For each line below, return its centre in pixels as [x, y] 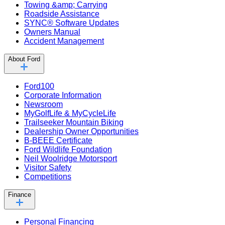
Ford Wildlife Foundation [68, 149]
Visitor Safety [48, 167]
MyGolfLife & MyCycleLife [70, 113]
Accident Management [64, 41]
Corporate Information [63, 95]
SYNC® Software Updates [72, 23]
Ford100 [39, 86]
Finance [20, 194]
